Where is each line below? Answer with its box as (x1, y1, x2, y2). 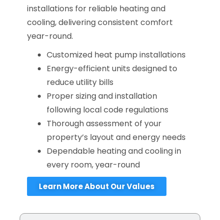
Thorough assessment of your (47, 118, 162, 130)
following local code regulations (47, 104, 168, 116)
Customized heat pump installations (47, 49, 188, 61)
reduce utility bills (47, 77, 113, 88)
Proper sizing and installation (47, 90, 157, 102)
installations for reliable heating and (27, 3, 165, 15)
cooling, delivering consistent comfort (27, 17, 173, 28)
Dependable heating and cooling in (47, 145, 181, 157)
